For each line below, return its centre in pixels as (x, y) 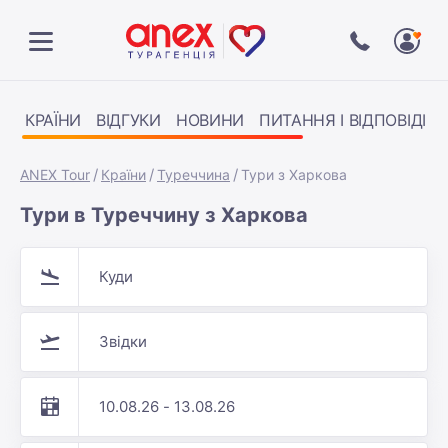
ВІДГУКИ (128, 120)
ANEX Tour (55, 174)
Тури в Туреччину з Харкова (164, 215)
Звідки (123, 341)
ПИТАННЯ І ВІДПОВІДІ (342, 120)
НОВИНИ (209, 120)
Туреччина (193, 174)
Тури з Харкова (294, 174)
